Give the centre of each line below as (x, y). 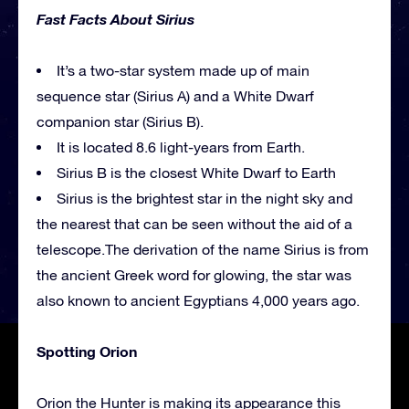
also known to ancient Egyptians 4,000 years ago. (198, 300)
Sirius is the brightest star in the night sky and (204, 198)
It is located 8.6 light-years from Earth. (181, 147)
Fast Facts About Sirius (115, 18)
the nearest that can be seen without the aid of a (194, 223)
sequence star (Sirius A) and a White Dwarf (175, 95)
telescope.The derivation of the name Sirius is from (203, 249)
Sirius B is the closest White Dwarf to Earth (196, 172)
